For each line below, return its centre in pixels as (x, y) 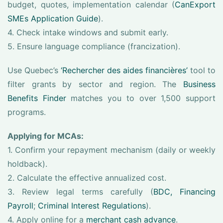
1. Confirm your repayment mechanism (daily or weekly (111, 150)
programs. (27, 112)
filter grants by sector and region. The (95, 84)
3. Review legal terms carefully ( (80, 192)
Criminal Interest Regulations (92, 206)
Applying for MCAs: (46, 136)
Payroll (20, 206)
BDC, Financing (184, 192)
